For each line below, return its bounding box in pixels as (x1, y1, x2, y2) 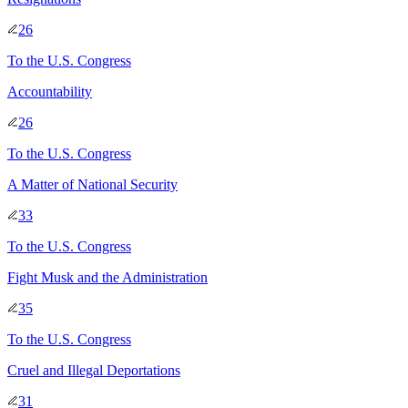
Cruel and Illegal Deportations (7, 362, 180, 378)
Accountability (7, 83, 92, 99)
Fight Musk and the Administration (7, 269, 208, 285)
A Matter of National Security (7, 176, 178, 192)
